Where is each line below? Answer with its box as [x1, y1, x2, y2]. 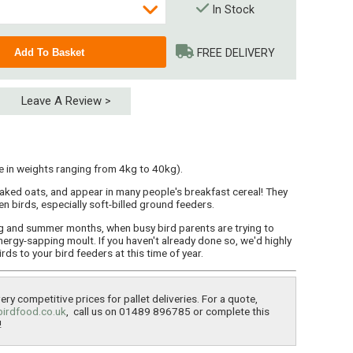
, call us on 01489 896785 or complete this [66, 304, 269, 318]
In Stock [209, 3, 255, 17]
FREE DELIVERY [194, 46, 275, 60]
